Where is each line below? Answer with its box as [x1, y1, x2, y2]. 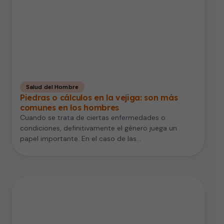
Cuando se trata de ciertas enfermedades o [20, 112, 165, 122]
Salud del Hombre [26, 82, 78, 91]
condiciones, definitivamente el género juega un [20, 123, 177, 132]
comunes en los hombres [20, 102, 119, 112]
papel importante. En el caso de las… [20, 133, 141, 143]
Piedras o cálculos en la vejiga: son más [20, 92, 178, 102]
